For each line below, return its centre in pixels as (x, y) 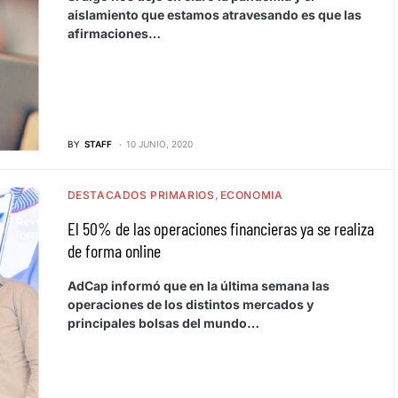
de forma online (114, 250)
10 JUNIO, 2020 (159, 143)
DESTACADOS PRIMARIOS (141, 195)
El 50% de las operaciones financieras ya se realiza (220, 228)
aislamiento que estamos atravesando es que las (214, 15)
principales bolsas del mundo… (163, 322)
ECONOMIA (251, 195)
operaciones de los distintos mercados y (190, 304)
